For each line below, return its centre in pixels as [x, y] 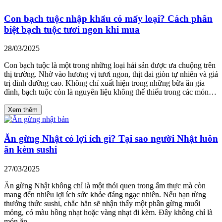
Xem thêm [23, 110]
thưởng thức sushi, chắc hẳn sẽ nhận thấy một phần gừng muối [102, 203]
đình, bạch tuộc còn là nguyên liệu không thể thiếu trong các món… [110, 92]
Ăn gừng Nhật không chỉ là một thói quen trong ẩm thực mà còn [105, 185]
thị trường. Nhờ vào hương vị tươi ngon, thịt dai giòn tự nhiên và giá [111, 74]
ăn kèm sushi [30, 149]
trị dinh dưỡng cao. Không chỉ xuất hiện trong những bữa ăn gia [104, 83]
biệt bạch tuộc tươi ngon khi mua [72, 29]
